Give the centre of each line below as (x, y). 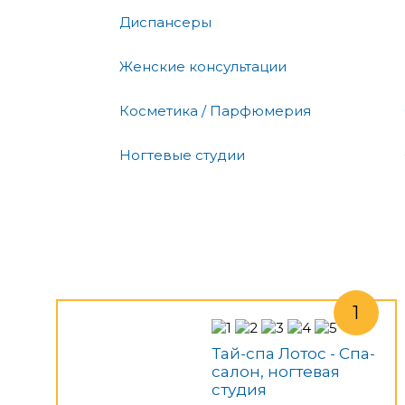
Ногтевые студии (182, 155)
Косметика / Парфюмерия (215, 110)
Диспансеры (165, 22)
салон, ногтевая (276, 371)
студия (239, 389)
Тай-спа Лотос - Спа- (293, 353)
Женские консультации (203, 66)
